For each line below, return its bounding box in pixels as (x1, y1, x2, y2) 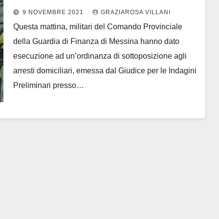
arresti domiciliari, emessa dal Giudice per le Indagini (13, 66, 197, 75)
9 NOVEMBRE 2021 (22, 9, 86, 16)
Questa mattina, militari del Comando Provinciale (13, 22, 182, 31)
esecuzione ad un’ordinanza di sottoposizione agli (13, 52, 187, 60)
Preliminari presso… (13, 81, 84, 89)
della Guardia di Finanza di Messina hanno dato (13, 37, 179, 45)
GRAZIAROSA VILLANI (100, 9, 171, 16)
